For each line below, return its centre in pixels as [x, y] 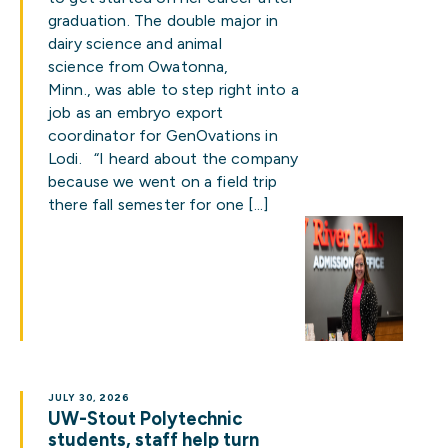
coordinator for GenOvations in [163, 135]
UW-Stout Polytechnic [145, 419]
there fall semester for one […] [158, 204]
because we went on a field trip [162, 181]
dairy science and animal [135, 43]
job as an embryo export [136, 112]
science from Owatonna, [138, 66]
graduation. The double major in [163, 20]
